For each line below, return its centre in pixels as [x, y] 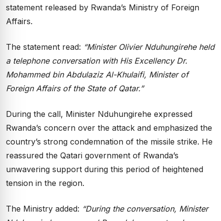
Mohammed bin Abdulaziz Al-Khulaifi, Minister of [97, 74]
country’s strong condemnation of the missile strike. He [109, 142]
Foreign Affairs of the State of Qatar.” [75, 88]
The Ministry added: [44, 209]
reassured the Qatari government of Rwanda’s [92, 155]
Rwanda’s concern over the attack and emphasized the [109, 128]
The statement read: [45, 47]
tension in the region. [45, 183]
